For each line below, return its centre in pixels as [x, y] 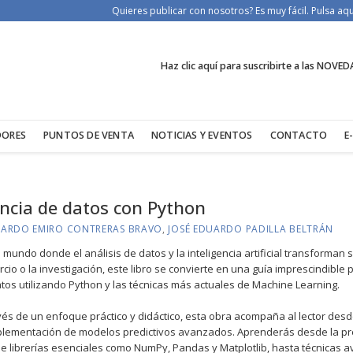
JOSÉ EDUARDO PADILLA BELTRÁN [251, 229]
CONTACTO [299, 135]
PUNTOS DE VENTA [89, 135]
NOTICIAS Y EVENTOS [202, 135]
